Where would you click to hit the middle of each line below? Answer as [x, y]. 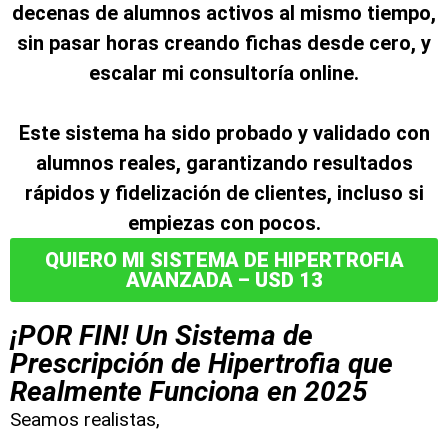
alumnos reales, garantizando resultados [224, 163]
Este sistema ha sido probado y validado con [224, 133]
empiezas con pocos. [224, 223]
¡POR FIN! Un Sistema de [161, 335]
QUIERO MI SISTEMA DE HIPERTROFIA [224, 260]
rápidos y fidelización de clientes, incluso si [224, 193]
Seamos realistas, [85, 419]
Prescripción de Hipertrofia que [201, 363]
